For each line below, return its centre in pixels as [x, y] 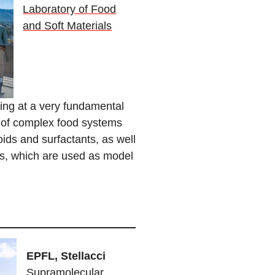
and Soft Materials [68, 26]
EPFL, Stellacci [66, 256]
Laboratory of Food [70, 10]
